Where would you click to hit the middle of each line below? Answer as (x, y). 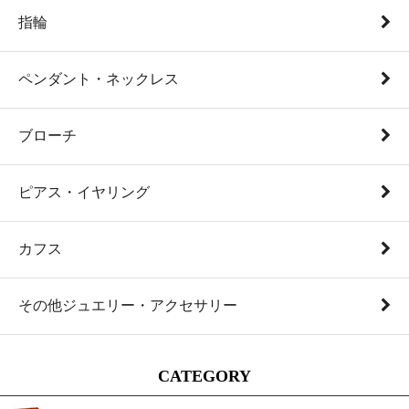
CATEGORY (204, 377)
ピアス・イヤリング (84, 193)
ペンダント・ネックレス (99, 79)
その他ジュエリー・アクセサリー (128, 306)
